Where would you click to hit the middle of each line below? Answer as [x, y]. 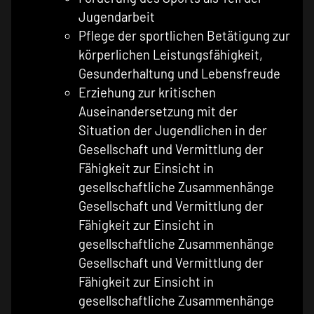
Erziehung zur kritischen [147, 93]
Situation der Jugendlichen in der [173, 131]
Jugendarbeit [117, 17]
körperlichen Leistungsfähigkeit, [171, 55]
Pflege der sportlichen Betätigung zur [184, 36]
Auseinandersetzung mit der [158, 112]
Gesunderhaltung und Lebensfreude [179, 74]
